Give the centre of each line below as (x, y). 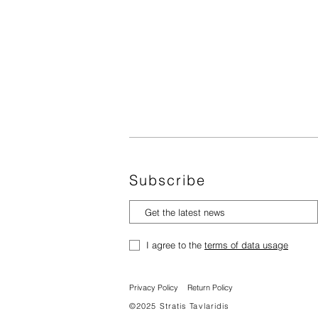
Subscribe (168, 180)
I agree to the (175, 245)
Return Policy (210, 287)
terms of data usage (246, 245)
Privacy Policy (154, 287)
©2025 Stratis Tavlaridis (180, 306)
